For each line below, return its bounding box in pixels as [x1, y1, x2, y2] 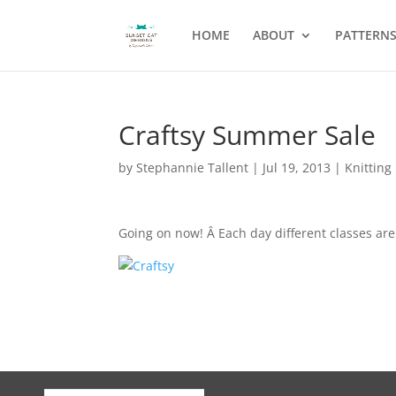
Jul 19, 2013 [263, 159, 331, 176]
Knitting [345, 159, 392, 176]
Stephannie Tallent [136, 159, 249, 176]
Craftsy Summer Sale [118, 117, 377, 153]
